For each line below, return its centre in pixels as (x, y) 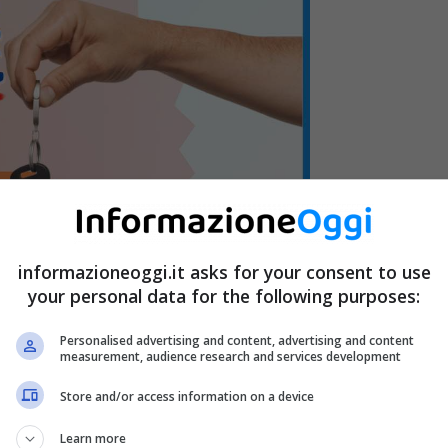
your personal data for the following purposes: (224, 295)
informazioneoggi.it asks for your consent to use (224, 271)
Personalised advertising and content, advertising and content (237, 340)
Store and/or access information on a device (187, 396)
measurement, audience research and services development (230, 356)
